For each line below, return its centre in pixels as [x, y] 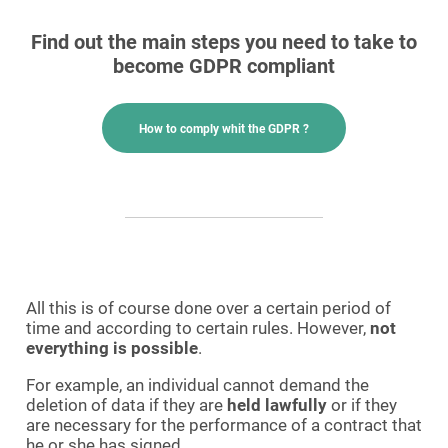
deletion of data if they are [126, 405]
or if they [362, 405]
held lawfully [277, 405]
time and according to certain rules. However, [198, 328]
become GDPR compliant [224, 66]
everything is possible [112, 348]
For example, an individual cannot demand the [197, 385]
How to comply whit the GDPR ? [224, 129]
